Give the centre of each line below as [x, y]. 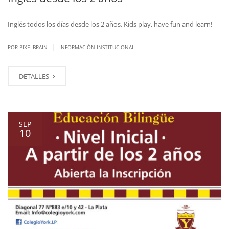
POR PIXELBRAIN [28, 47]
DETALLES [35, 76]
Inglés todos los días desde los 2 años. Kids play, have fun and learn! [110, 24]
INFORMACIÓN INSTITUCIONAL [97, 47]
